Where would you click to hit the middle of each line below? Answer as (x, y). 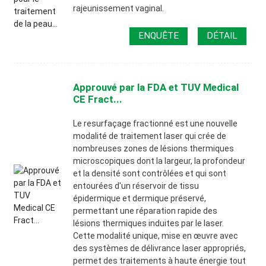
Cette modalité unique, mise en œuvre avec (156, 236)
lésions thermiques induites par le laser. (149, 224)
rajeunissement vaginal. (119, 8)
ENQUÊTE (159, 36)
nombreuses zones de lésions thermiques (154, 149)
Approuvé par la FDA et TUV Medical (156, 88)
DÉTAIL (222, 36)
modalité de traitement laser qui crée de (150, 136)
